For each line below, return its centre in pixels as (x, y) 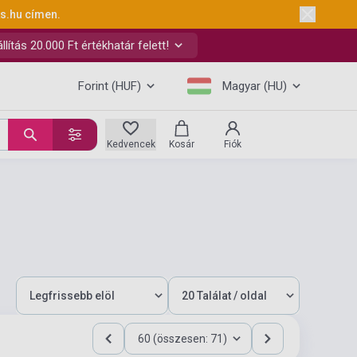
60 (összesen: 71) (182, 339)
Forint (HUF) (110, 86)
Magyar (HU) (255, 86)
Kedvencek (131, 144)
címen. (42, 14)
